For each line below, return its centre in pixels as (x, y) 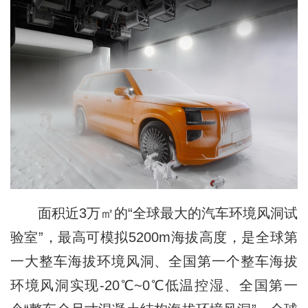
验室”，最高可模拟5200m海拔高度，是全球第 (154, 237)
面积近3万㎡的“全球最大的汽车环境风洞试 (154, 213)
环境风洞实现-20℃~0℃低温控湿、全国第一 (154, 285)
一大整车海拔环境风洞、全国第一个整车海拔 (154, 261)
